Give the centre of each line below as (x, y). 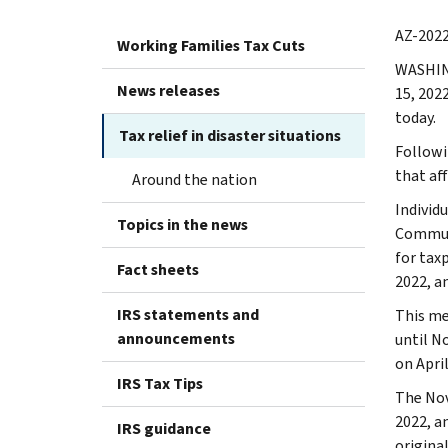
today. (415, 117)
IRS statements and (188, 314)
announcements (176, 338)
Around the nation (194, 179)
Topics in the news (182, 224)
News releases (168, 90)
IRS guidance (164, 428)
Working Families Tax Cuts (211, 45)
